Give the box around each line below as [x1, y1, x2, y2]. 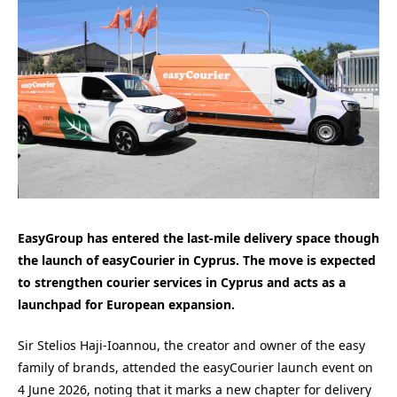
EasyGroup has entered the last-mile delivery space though [18, 229, 379, 246]
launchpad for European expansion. [18, 295, 235, 313]
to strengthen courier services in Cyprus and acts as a [18, 273, 346, 291]
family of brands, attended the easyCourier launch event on [18, 359, 373, 377]
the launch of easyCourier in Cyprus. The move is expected [18, 251, 376, 269]
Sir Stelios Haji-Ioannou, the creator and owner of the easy [18, 337, 365, 354]
